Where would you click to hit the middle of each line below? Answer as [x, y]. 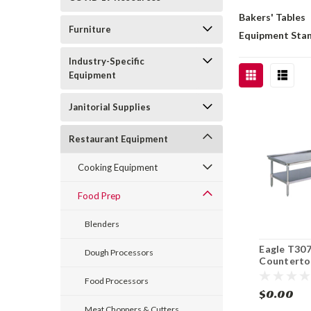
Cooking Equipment [118, 167]
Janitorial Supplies [110, 107]
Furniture [90, 29]
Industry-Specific [107, 61]
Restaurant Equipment [118, 139]
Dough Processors [119, 252]
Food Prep [99, 196]
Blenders [102, 224]
